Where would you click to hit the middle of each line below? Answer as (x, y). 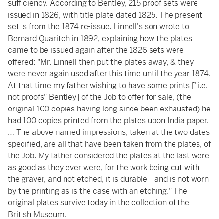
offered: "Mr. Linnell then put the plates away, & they (101, 62)
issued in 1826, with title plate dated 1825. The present (105, 15)
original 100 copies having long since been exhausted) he (109, 109)
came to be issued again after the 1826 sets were (96, 50)
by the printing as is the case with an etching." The (98, 191)
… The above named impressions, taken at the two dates (109, 132)
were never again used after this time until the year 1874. (109, 74)
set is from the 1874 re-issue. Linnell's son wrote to (99, 27)
